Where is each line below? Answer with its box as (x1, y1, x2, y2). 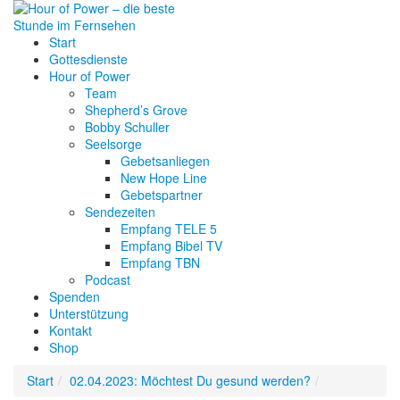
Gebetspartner (121, 186, 203, 204)
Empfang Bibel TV (121, 237, 222, 254)
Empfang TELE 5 (121, 220, 217, 237)
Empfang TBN (121, 254, 200, 271)
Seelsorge (85, 135, 142, 153)
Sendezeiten (85, 203, 155, 221)
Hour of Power (49, 67, 130, 85)
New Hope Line (121, 169, 207, 187)
